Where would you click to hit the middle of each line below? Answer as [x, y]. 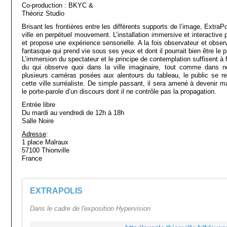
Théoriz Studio [43, 13]
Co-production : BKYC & [58, 5]
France [32, 158]
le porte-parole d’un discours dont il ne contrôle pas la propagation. [119, 91]
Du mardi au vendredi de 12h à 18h [73, 113]
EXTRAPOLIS [56, 191]
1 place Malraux [45, 142]
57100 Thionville [46, 150]
